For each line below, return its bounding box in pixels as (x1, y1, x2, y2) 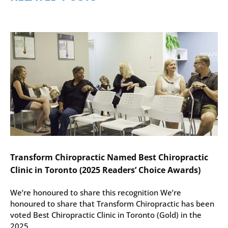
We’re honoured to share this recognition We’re (10, 187, 181, 198)
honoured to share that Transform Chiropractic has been (10, 198, 214, 209)
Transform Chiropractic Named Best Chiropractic (10, 152, 208, 163)
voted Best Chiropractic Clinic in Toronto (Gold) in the (10, 210, 202, 220)
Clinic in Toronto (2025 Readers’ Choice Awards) (10, 164, 201, 176)
